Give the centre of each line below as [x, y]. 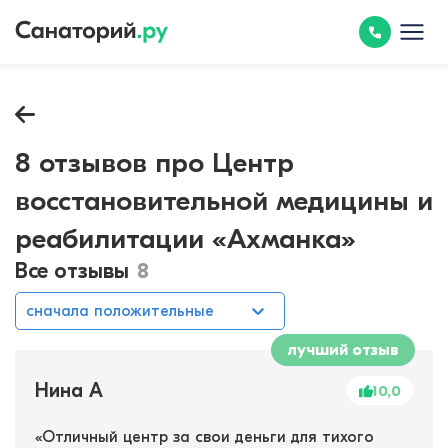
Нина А [69, 390]
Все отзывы [72, 271]
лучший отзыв [343, 350]
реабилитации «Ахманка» [185, 239]
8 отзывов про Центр [154, 163]
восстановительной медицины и [224, 201]
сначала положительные [120, 310]
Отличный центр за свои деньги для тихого [208, 437]
